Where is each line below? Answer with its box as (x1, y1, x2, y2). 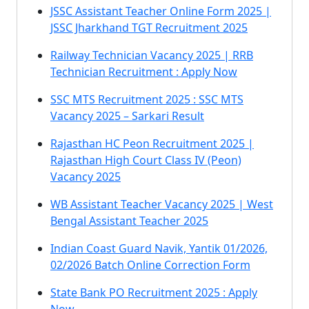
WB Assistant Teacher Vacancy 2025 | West (50, 197, 273, 212)
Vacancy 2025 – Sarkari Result (50, 108, 204, 123)
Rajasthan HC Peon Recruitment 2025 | (50, 136, 254, 151)
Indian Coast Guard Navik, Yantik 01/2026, (50, 241, 268, 256)
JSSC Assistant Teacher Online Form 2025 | (50, 3, 271, 19)
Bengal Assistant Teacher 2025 (50, 213, 208, 228)
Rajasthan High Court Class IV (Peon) (50, 152, 241, 168)
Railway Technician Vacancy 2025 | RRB (50, 48, 253, 63)
